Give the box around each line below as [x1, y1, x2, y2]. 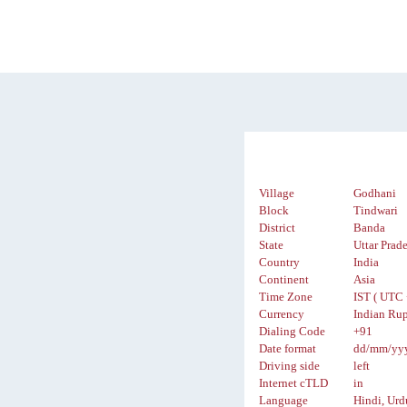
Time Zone [259, 291, 313, 304]
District [259, 222, 296, 235]
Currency [259, 308, 305, 322]
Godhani [353, 187, 397, 201]
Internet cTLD [259, 377, 329, 391]
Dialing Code [259, 325, 326, 339]
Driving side [259, 360, 321, 373]
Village [259, 187, 295, 201]
